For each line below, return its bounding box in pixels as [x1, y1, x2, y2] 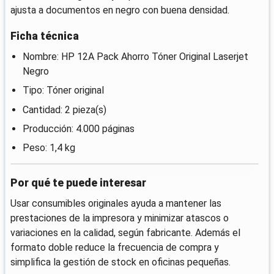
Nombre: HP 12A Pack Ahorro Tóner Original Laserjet [23, 51, 248, 63]
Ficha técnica [10, 30, 79, 43]
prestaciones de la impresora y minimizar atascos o [10, 212, 229, 224]
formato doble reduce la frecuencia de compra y [10, 242, 219, 254]
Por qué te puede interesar [10, 177, 146, 190]
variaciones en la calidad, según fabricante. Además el [10, 227, 240, 239]
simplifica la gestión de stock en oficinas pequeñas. [10, 256, 231, 268]
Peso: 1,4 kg [23, 141, 75, 154]
